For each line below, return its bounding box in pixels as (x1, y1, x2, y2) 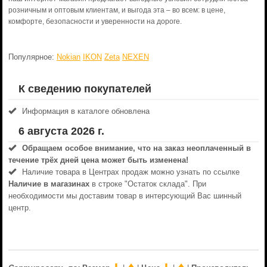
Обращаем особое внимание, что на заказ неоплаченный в (21, 144, 251, 153)
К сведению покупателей (18, 83, 151, 95)
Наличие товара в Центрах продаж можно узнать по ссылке (21, 167, 240, 176)
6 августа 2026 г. (18, 125, 104, 137)
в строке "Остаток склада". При (89, 179, 206, 188)
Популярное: (8, 52, 57, 61)
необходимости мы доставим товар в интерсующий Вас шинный (8, 191, 241, 200)
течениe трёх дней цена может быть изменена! (8, 156, 188, 164)
